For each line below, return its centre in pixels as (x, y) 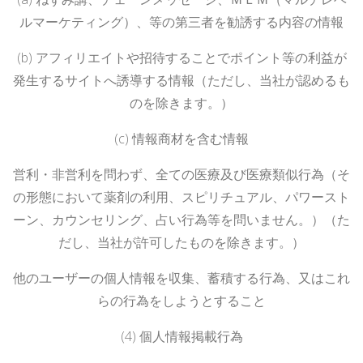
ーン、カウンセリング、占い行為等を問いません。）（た (181, 219)
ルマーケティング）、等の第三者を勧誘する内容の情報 (181, 21)
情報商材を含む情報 (190, 138)
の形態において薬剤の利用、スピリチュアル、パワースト (181, 196)
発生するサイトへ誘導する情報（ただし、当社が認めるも (181, 80)
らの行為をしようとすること (181, 300)
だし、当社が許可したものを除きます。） (181, 242)
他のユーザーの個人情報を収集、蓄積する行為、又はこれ (181, 278)
